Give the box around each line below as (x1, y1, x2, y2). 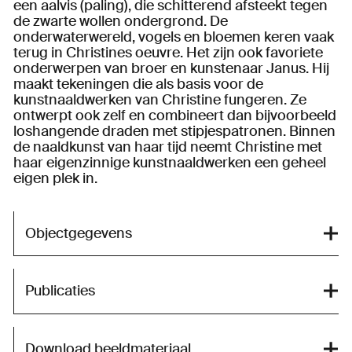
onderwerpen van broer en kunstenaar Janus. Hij (13, 58, 329, 78)
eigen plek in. (13, 168, 101, 188)
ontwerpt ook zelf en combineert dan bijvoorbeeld (13, 105, 336, 125)
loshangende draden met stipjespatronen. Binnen (13, 121, 335, 141)
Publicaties (24, 281, 95, 301)
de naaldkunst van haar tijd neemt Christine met (13, 137, 322, 156)
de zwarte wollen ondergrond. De (13, 11, 228, 31)
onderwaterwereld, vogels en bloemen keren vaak (13, 27, 334, 46)
